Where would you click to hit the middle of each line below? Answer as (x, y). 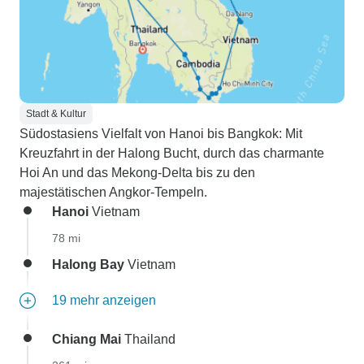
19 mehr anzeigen (104, 300)
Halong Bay (88, 264)
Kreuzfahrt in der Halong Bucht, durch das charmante (172, 153)
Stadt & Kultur (56, 114)
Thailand (148, 339)
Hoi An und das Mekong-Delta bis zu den (137, 173)
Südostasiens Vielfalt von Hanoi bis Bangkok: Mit (161, 134)
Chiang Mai (87, 339)
